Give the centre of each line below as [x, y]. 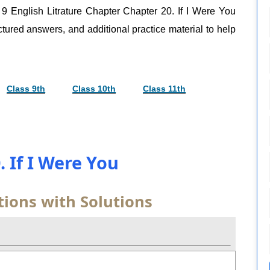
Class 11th [165, 89]
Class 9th [26, 89]
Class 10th [94, 89]
